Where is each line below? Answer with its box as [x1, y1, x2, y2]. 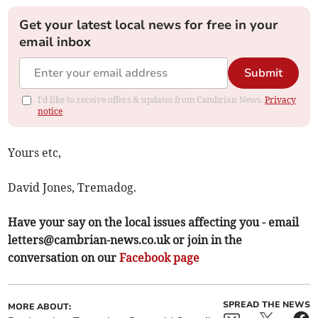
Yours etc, [8, 145, 62, 160]
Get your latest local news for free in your [19, 16, 279, 33]
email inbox [19, 33, 92, 50]
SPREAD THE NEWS [222, 298, 310, 310]
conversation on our [8, 250, 120, 265]
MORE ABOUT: [8, 300, 72, 312]
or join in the [170, 232, 243, 247]
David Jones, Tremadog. [8, 180, 137, 194]
